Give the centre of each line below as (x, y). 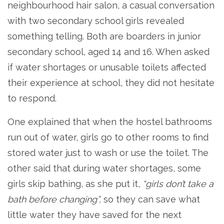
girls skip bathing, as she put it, (75, 183)
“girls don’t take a (178, 183)
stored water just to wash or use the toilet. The (108, 152)
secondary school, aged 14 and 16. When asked (108, 51)
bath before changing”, (54, 199)
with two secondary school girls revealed (96, 20)
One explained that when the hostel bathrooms (110, 121)
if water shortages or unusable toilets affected (107, 67)
